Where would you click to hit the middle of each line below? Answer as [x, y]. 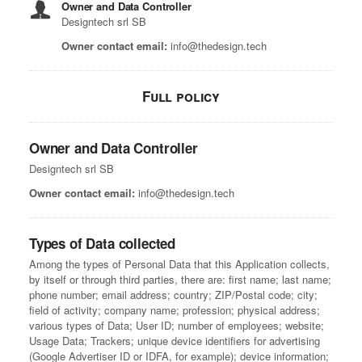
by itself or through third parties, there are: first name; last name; [180, 280]
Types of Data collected [103, 244]
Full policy [181, 97]
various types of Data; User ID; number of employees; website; [177, 326]
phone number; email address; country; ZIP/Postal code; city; [173, 295]
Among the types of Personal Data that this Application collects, [179, 264]
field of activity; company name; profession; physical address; [175, 310]
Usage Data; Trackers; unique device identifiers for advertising [175, 341]
